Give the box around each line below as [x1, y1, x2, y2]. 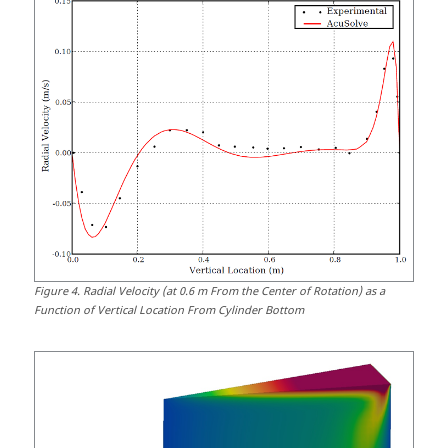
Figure [34, 282, 68, 300]
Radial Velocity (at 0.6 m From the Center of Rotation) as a [83, 282, 385, 300]
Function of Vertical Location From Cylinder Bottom [34, 301, 304, 319]
